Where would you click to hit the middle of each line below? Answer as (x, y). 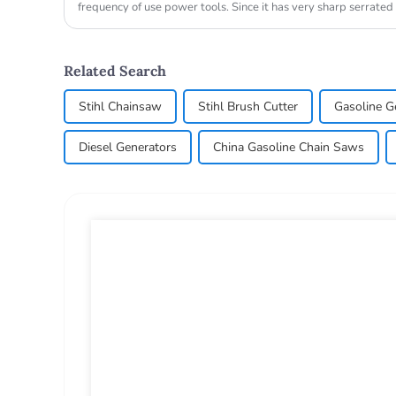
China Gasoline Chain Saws (289, 147)
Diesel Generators (128, 147)
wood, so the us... (122, 22)
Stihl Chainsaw (120, 106)
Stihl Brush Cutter (248, 106)
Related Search (115, 70)
